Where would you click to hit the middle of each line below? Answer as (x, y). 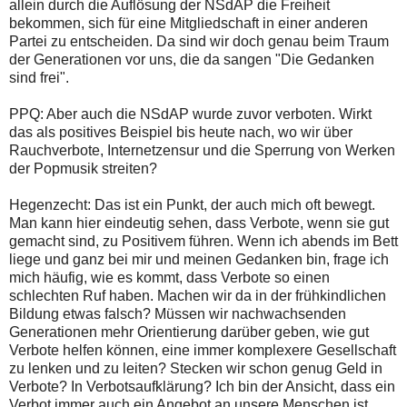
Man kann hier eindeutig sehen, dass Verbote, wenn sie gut (199, 223)
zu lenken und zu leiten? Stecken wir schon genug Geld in (196, 369)
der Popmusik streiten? (83, 169)
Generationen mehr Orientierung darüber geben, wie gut (189, 333)
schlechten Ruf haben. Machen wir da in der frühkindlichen (198, 296)
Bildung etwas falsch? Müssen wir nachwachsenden (178, 314)
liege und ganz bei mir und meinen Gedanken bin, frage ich (199, 260)
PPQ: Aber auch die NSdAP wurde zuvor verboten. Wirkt (190, 114)
